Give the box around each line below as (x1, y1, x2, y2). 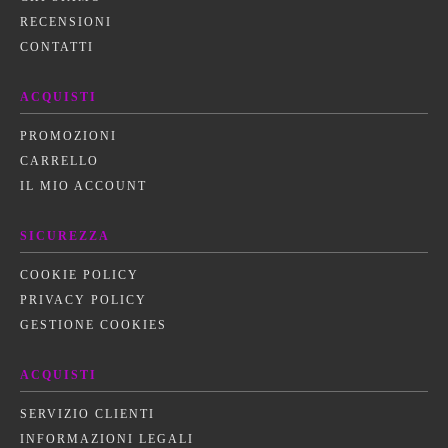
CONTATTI (20, 39, 94, 54)
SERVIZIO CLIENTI (20, 406, 155, 421)
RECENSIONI (20, 14, 112, 29)
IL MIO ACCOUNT (20, 178, 147, 193)
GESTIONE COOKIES (20, 317, 167, 332)
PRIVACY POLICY (20, 292, 147, 307)
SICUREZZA (20, 228, 110, 243)
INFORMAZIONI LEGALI (20, 431, 194, 446)
